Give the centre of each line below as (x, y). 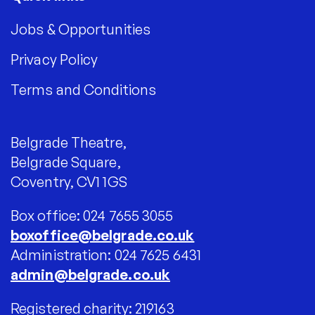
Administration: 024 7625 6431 (106, 255)
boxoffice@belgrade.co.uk (103, 235)
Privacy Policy (54, 59)
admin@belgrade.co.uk (90, 275)
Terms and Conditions (83, 90)
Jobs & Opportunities (81, 29)
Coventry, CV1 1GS (69, 182)
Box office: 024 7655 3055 (92, 216)
